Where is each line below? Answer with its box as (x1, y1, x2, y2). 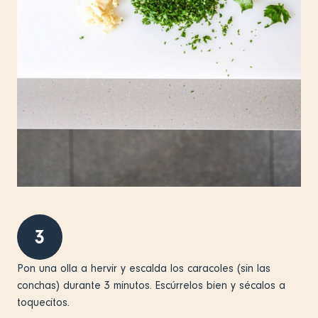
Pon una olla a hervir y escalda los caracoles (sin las (17, 261, 270, 275)
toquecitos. (17, 295, 70, 309)
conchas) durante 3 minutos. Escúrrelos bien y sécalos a (17, 278, 285, 292)
